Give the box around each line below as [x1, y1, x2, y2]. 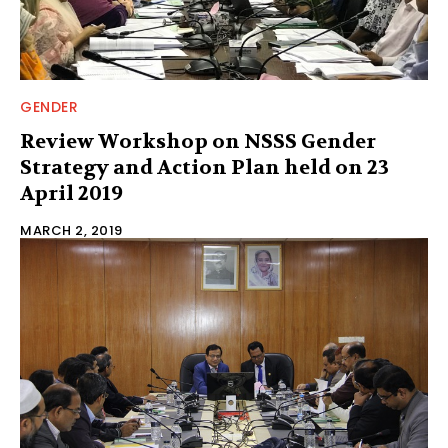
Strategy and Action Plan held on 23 [20, 154, 389, 180]
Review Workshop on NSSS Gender [20, 128, 376, 154]
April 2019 [20, 180, 123, 206]
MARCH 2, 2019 [20, 220, 123, 240]
